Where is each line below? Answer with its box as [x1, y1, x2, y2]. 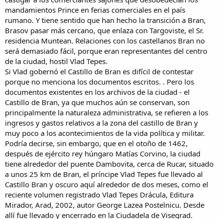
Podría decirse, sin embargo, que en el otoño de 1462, [5, 138, 188, 149]
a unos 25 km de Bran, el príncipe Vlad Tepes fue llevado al [5, 169, 203, 179]
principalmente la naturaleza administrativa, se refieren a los [5, 108, 208, 118]
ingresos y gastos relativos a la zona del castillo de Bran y [5, 118, 198, 128]
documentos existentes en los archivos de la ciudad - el [5, 87, 190, 97]
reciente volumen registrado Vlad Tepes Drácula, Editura [5, 190, 194, 200]
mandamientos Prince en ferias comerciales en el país [5, 5, 185, 15]
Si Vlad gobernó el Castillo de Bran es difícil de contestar [5, 66, 194, 77]
